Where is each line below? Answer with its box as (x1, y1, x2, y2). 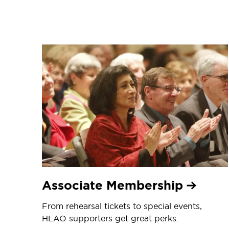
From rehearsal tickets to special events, (42, 200, 202, 211)
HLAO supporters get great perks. (42, 213, 178, 223)
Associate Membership (42, 177, 187, 194)
